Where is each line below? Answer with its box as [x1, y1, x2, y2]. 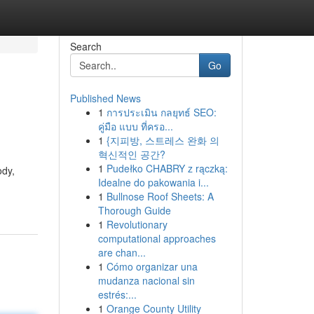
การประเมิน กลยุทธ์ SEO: [106, 105, 217, 119]
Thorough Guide [97, 203, 171, 217]
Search [69, 39, 102, 53]
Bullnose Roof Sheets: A [106, 189, 214, 203]
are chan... [97, 245, 146, 259]
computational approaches [97, 231, 216, 245]
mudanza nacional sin [97, 273, 195, 287]
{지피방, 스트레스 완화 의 [106, 133, 219, 147]
